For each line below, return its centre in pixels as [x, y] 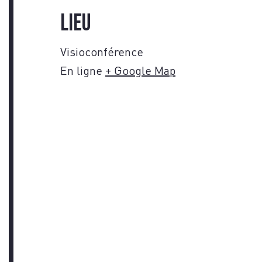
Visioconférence [102, 51]
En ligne [81, 70]
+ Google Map [140, 70]
